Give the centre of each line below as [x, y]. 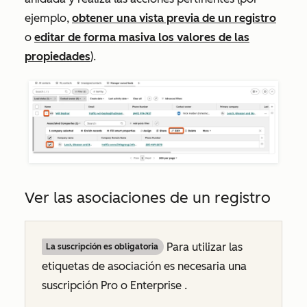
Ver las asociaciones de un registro [148, 197]
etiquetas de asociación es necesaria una [144, 266]
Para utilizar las [203, 247]
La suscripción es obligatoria [102, 246]
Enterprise [156, 285]
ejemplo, [48, 18]
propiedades [58, 56]
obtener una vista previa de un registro [174, 18]
